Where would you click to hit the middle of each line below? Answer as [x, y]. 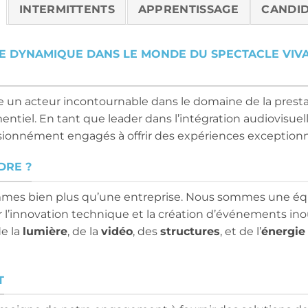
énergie [283, 231]
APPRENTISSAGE [188, 9]
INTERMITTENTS [67, 9]
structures [190, 231]
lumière [45, 231]
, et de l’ [241, 231]
